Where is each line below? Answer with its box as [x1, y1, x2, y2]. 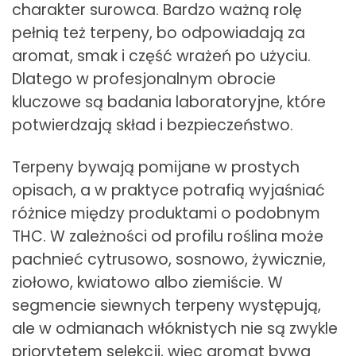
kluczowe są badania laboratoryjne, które [12, 91, 326, 113]
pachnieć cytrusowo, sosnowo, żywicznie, [12, 248, 326, 270]
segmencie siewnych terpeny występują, [12, 294, 321, 316]
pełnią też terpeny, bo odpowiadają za [12, 21, 305, 44]
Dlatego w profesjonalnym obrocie [12, 68, 276, 90]
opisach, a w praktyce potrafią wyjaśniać [12, 179, 325, 201]
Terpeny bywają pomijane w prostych [12, 156, 300, 178]
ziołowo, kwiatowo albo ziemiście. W [12, 271, 283, 293]
